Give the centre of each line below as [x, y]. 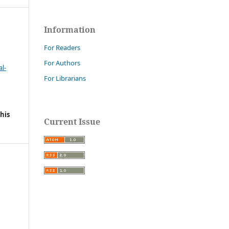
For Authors [62, 63]
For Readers [62, 47]
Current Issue [72, 121]
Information [70, 29]
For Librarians [65, 78]
